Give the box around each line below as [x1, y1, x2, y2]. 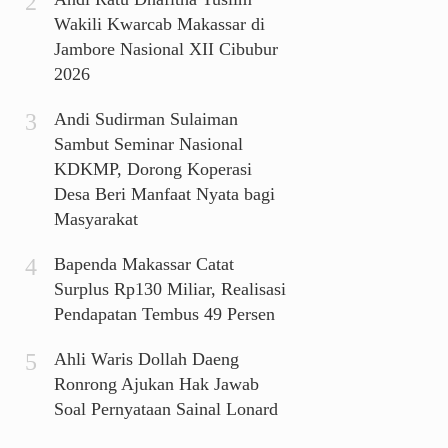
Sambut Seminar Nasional [53, 134, 243, 155]
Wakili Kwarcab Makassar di [53, 14, 265, 35]
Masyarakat [53, 209, 138, 230]
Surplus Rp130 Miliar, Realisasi [53, 279, 286, 300]
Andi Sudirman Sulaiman [53, 109, 238, 130]
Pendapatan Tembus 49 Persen [53, 304, 275, 325]
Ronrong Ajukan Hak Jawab [53, 374, 259, 395]
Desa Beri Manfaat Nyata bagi [53, 184, 275, 205]
